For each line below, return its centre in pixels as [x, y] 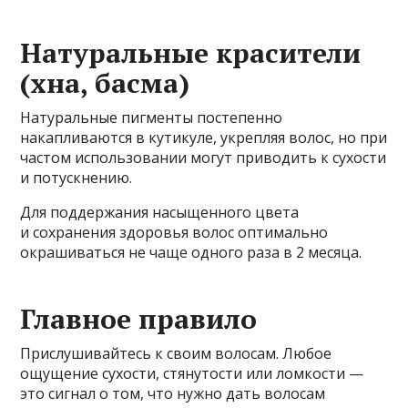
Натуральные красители [191, 53]
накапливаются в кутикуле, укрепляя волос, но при [204, 138]
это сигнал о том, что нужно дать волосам [173, 394]
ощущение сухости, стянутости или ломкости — [192, 374]
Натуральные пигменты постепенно [152, 118]
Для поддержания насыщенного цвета [160, 213]
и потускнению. [76, 178]
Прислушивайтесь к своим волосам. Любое [176, 354]
